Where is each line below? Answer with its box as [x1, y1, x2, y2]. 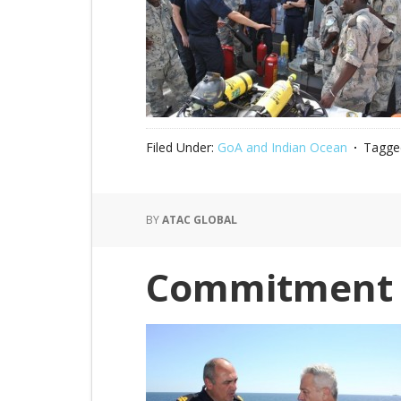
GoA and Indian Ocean [218, 139, 347, 156]
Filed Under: [146, 139, 218, 156]
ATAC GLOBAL [162, 212, 237, 227]
